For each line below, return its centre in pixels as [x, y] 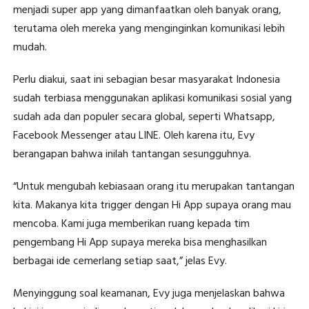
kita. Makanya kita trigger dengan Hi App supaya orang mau [152, 206]
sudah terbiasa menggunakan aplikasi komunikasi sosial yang [152, 99]
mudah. [30, 48]
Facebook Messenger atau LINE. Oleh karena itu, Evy [133, 136]
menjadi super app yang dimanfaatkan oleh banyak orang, [147, 11]
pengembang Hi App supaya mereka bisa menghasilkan [140, 243]
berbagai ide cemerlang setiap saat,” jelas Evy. [120, 262]
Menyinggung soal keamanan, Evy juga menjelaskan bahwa [149, 294]
